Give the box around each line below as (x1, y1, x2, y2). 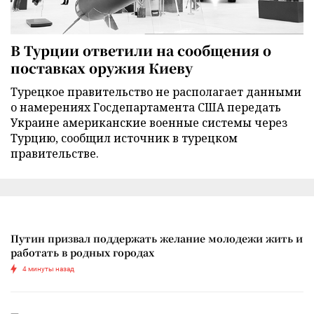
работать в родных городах (11, 245, 154, 259)
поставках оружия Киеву (11, 57, 193, 77)
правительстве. (11, 145, 99, 161)
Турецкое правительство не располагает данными (11, 83, 301, 100)
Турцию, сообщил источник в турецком (11, 130, 238, 146)
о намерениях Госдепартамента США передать (11, 99, 281, 115)
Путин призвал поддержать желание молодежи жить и (11, 231, 303, 245)
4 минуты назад (22, 264, 74, 273)
